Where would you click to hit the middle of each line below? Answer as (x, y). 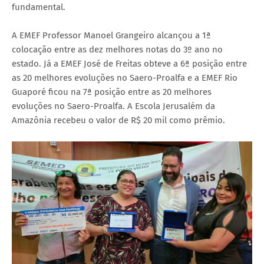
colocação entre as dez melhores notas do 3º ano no (117, 49)
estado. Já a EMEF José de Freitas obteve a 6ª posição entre (129, 63)
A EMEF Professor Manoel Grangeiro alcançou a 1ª (111, 35)
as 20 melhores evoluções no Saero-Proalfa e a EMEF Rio (125, 77)
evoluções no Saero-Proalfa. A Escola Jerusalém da (113, 106)
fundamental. (39, 7)
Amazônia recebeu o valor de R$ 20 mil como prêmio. (118, 120)
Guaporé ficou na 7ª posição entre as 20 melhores (112, 92)
